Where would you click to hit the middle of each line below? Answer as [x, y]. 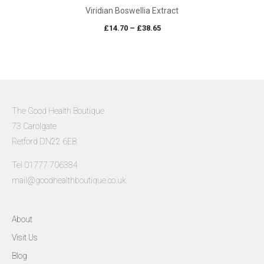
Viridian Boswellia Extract [132, 11]
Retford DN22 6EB [44, 142]
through [174, 70]
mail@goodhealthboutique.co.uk [69, 181]
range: [172, 42]
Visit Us [25, 238]
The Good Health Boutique [58, 111]
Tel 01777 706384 [45, 165]
